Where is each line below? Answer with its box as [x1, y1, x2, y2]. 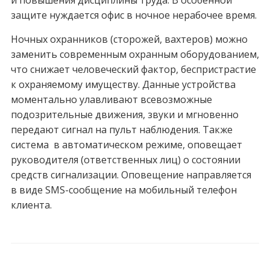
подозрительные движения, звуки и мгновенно [10, 108, 239, 122]
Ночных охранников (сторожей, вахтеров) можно [10, 33, 248, 46]
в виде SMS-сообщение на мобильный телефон [10, 183, 237, 197]
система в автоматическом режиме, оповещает [10, 138, 242, 152]
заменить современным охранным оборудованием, [10, 48, 259, 61]
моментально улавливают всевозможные [10, 93, 212, 107]
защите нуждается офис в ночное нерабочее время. [10, 8, 257, 22]
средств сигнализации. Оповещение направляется [10, 168, 251, 182]
